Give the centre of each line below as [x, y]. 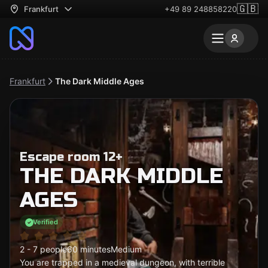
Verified [45, 222]
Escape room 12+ [71, 157]
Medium [126, 249]
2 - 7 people [43, 249]
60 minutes [89, 249]
